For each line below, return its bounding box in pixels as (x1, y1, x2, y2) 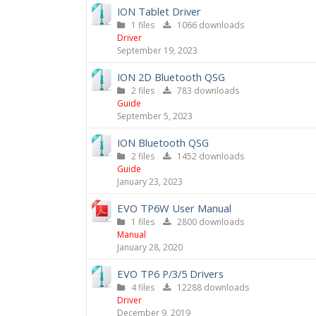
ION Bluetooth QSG (117, 135, 209, 150)
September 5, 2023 (117, 110, 193, 122)
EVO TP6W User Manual (117, 201, 231, 215)
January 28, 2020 (117, 241, 183, 253)
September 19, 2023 (117, 44, 197, 56)
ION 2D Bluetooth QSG (117, 70, 225, 84)
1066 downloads (171, 19, 244, 31)
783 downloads (171, 85, 239, 97)
